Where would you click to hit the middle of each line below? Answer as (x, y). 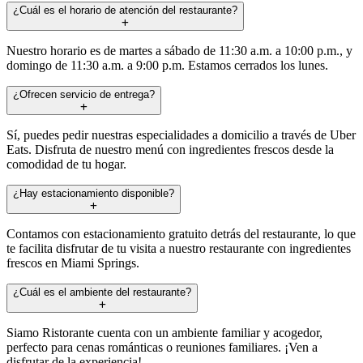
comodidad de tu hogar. (66, 164)
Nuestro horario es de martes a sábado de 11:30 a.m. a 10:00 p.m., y (179, 50)
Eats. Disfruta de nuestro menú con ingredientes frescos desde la (170, 149)
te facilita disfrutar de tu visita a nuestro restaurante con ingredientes (179, 248)
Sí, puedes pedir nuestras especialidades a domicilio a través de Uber (181, 135)
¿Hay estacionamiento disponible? (94, 193)
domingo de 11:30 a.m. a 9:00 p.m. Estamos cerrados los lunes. (167, 65)
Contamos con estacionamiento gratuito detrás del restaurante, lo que (181, 233)
